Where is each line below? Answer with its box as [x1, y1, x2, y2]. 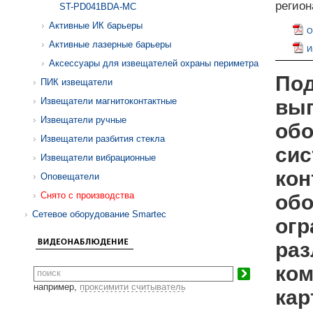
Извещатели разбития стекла [41, 133, 165, 144]
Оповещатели [41, 171, 99, 182]
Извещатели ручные [41, 115, 126, 125]
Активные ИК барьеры [49, 20, 143, 31]
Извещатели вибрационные [41, 152, 156, 163]
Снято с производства [41, 190, 134, 201]
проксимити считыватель [80, 282, 186, 292]
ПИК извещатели [41, 77, 112, 87]
